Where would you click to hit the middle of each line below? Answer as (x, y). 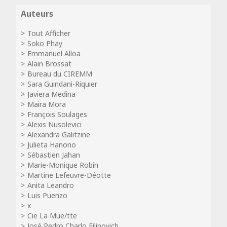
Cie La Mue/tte (52, 216)
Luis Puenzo (47, 195)
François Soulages (57, 114)
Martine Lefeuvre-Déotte (69, 175)
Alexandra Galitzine (59, 135)
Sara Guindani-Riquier (62, 84)
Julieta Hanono (52, 145)
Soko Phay (45, 43)
